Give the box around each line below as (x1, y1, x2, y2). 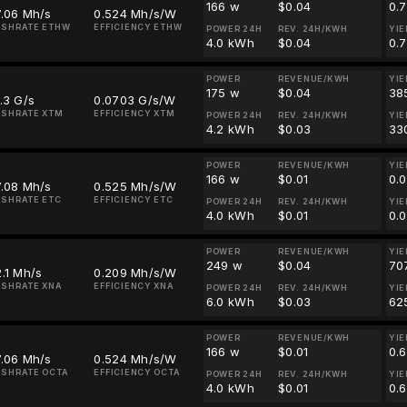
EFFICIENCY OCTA (94, 367, 181, 377)
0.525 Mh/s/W (94, 179, 177, 194)
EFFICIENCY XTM (94, 108, 175, 118)
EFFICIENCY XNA (94, 281, 174, 291)
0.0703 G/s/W (94, 93, 176, 107)
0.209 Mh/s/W (94, 265, 177, 280)
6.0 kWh (205, 294, 254, 309)
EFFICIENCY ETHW (94, 22, 183, 32)
